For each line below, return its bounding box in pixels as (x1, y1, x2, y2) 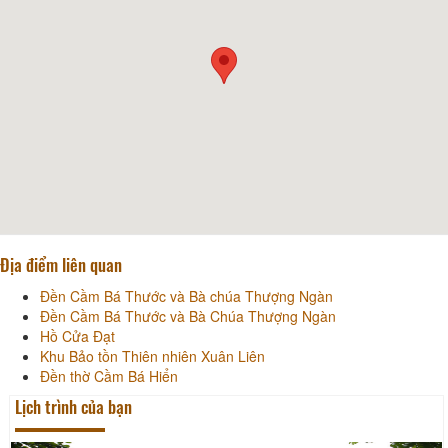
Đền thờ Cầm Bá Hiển (40, 365, 178, 386)
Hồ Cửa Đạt (40, 325, 115, 346)
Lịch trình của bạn (15, 393, 132, 419)
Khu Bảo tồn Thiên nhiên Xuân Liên (40, 345, 265, 366)
